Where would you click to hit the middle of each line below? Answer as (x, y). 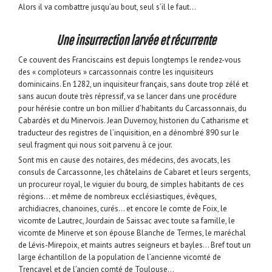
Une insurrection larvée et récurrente (136, 40)
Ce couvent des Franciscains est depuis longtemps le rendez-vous (130, 60)
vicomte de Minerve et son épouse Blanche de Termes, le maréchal (132, 233)
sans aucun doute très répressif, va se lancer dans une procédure (127, 97)
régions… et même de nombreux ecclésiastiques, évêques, (117, 197)
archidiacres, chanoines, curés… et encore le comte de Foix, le (123, 209)
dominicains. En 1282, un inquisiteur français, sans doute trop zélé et (133, 84)
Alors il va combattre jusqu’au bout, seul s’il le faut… (107, 7)
